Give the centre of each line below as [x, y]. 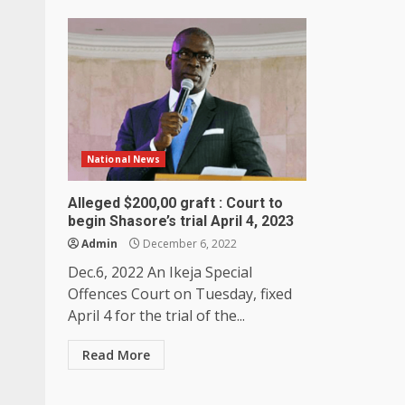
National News [124, 159]
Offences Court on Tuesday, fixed [180, 293]
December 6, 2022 [188, 243]
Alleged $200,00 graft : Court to [175, 202]
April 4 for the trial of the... [156, 315]
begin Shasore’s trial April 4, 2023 [181, 221]
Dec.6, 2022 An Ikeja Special [160, 272]
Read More [116, 354]
